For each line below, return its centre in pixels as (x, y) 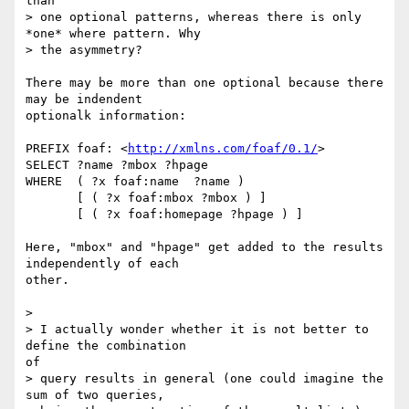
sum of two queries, (95, 395)
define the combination (106, 346)
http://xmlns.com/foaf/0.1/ (223, 149)
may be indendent (84, 100)
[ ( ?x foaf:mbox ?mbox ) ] (51, 198)
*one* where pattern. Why (113, 34)
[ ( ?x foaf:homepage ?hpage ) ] (51, 215)
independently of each (102, 264)
